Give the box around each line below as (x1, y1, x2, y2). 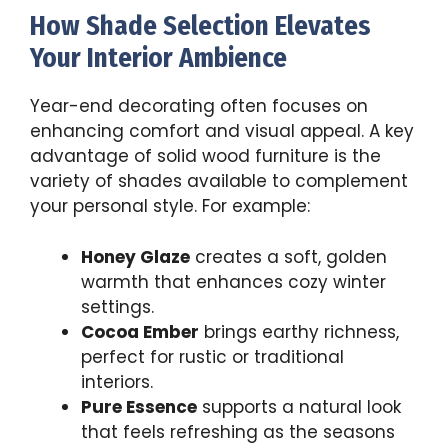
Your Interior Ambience (30, 42, 287, 75)
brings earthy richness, (199, 319, 399, 344)
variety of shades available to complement (30, 169, 408, 194)
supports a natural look (197, 394, 401, 419)
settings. (81, 294, 154, 319)
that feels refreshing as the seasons (81, 419, 395, 444)
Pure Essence (81, 394, 197, 419)
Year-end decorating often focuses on (30, 94, 368, 119)
